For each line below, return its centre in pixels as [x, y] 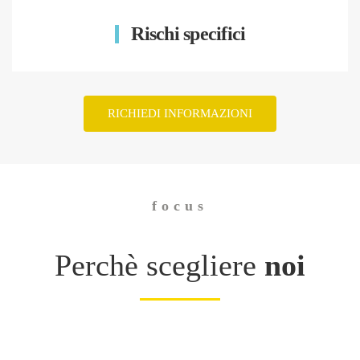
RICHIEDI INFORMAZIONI [180, 114]
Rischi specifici [186, 34]
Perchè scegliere [160, 266]
